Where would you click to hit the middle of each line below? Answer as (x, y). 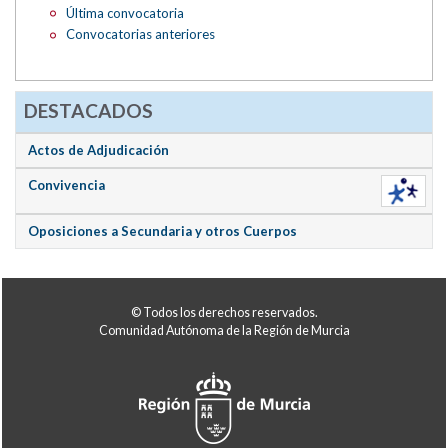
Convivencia (67, 184)
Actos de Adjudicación (99, 149)
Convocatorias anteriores (140, 34)
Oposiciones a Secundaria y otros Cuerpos (163, 230)
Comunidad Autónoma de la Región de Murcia (224, 331)
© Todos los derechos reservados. (224, 313)
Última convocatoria (124, 12)
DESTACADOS (88, 110)
